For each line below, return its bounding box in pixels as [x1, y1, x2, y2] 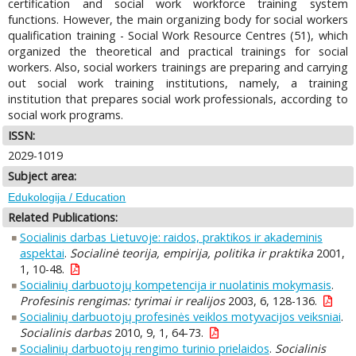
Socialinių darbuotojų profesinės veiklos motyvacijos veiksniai [19, 309, 341, 325]
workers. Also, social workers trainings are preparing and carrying [8, 59, 348, 75]
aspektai [19, 246, 64, 261]
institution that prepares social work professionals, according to [8, 91, 348, 106]
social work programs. [8, 106, 124, 122]
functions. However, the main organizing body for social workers [8, 11, 348, 27]
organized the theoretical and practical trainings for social [8, 43, 348, 59]
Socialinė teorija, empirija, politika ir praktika [69, 246, 313, 261]
